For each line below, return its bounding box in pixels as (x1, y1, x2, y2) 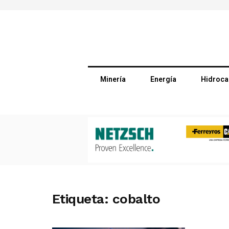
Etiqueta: (52, 191, 112, 207)
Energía (150, 75, 177, 83)
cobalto (112, 191, 161, 207)
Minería (100, 75, 126, 83)
